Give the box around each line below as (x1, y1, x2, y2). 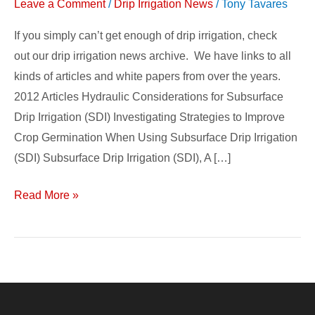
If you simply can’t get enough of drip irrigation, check (14, 30, 277, 42)
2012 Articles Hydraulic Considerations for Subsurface (14, 91, 283, 103)
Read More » (14, 189, 79, 202)
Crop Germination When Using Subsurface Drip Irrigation (14, 131, 297, 144)
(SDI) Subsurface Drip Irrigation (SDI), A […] (14, 152, 231, 165)
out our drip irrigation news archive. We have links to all (14, 50, 291, 63)
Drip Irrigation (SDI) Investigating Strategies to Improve (14, 111, 285, 124)
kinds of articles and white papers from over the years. (14, 70, 281, 83)
